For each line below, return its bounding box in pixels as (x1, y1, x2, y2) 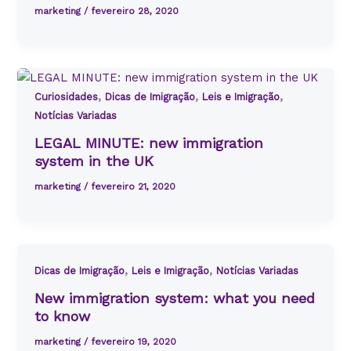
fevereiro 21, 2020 (91, 180, 176, 192)
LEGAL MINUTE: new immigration (34, 135, 264, 152)
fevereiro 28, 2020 (91, 5, 179, 16)
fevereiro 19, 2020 (91, 335, 177, 347)
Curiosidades (34, 91, 99, 103)
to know (34, 308, 91, 325)
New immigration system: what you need (34, 290, 316, 307)
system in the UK (34, 153, 154, 170)
